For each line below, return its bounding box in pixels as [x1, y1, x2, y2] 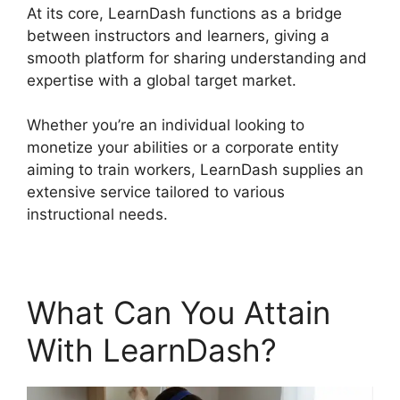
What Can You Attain [27, 294, 330, 332]
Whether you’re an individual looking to [27, 116, 304, 135]
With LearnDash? [27, 331, 277, 370]
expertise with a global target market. [27, 71, 296, 89]
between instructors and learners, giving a [27, 26, 329, 45]
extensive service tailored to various [27, 183, 285, 202]
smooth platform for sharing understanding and [27, 48, 367, 67]
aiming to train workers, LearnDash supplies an [27, 161, 363, 179]
